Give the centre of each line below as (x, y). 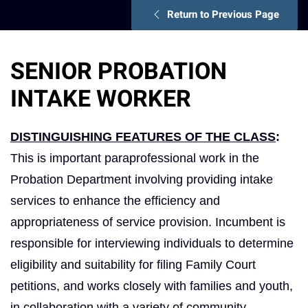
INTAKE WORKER (101, 99)
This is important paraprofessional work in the (135, 158)
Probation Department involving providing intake (142, 179)
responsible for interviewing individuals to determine (152, 243)
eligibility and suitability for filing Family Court (133, 264)
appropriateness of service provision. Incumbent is (148, 222)
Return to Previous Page (223, 14)
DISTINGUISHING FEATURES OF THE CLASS (143, 136)
